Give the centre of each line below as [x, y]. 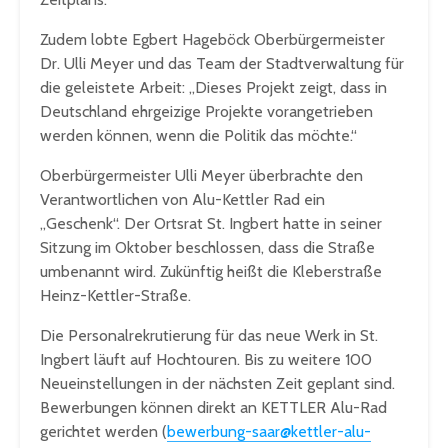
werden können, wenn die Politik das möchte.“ [198, 136]
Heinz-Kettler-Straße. [115, 296]
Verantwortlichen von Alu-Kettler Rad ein [182, 200]
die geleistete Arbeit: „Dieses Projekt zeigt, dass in [213, 88]
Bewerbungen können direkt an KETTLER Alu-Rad [213, 408]
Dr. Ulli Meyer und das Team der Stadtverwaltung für [222, 64]
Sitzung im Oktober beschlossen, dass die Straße [207, 248]
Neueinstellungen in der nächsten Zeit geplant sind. [217, 384]
